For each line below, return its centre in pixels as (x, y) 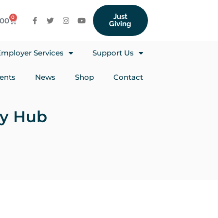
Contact (128, 77)
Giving (120, 24)
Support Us (113, 53)
